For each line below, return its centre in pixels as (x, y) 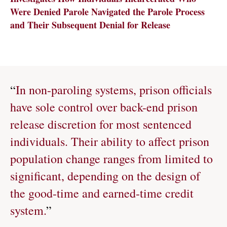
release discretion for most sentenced (101, 124)
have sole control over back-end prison (104, 107)
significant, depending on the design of (105, 176)
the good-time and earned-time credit (102, 193)
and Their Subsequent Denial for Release (90, 25)
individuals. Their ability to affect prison (110, 141)
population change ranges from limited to (111, 159)
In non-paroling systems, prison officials (114, 90)
